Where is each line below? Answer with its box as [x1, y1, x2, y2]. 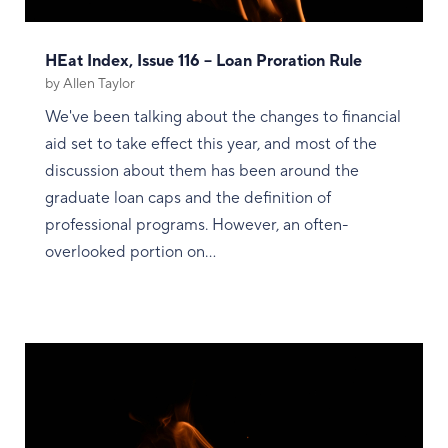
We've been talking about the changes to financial [44, 107, 401, 128]
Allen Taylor [62, 75, 135, 94]
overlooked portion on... [44, 242, 216, 263]
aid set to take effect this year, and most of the [44, 134, 377, 155]
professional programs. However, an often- [44, 215, 349, 236]
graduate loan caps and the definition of [44, 188, 331, 209]
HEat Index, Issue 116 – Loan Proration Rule [44, 51, 362, 72]
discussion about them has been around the [44, 161, 359, 182]
